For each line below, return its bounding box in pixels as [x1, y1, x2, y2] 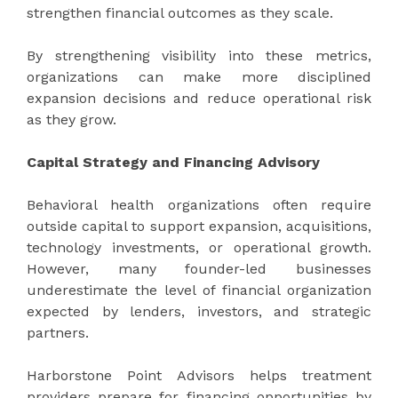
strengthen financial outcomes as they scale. [27, 4, 333, 21]
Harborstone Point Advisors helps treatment [27, 366, 371, 384]
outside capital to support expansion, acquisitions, [27, 217, 371, 235]
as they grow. [27, 110, 116, 128]
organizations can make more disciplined [27, 68, 371, 85]
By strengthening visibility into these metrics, [27, 46, 371, 64]
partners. [27, 323, 89, 341]
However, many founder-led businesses [27, 259, 371, 277]
